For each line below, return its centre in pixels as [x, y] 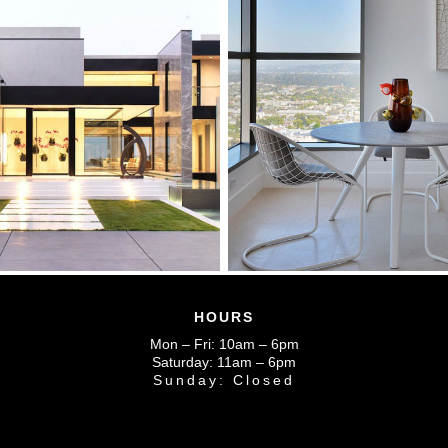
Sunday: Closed [224, 379]
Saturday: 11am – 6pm [224, 361]
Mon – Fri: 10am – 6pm [224, 343]
